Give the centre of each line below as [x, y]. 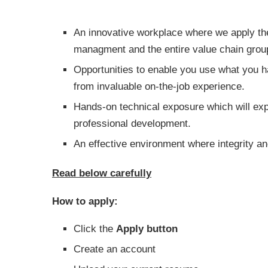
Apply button [147, 229]
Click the [95, 229]
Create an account [115, 249]
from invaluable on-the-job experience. [159, 86]
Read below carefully [102, 173]
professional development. [132, 124]
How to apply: [85, 201]
